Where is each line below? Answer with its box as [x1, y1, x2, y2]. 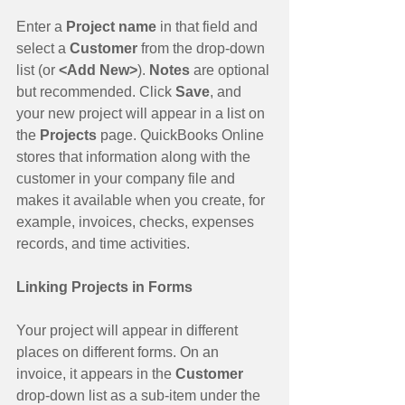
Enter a [16, 18, 66, 34]
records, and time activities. [16, 235, 190, 251]
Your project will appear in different [16, 322, 241, 338]
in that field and [156, 18, 261, 34]
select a [16, 40, 70, 56]
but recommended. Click [16, 83, 175, 99]
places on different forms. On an [16, 344, 222, 360]
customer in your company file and [16, 170, 239, 186]
